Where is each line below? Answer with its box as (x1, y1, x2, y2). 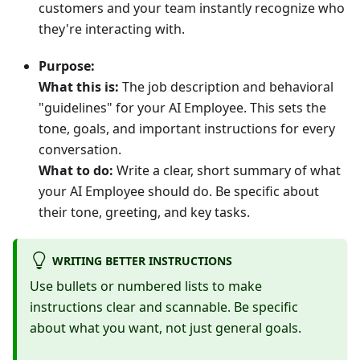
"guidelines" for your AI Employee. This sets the (39, 99, 326, 117)
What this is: (39, 78, 119, 96)
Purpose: (39, 57, 95, 75)
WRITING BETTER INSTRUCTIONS (51, 252, 232, 268)
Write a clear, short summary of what (113, 162, 341, 179)
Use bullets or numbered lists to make (30, 277, 262, 296)
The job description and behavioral (119, 78, 333, 96)
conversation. (39, 141, 121, 158)
